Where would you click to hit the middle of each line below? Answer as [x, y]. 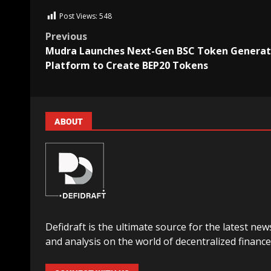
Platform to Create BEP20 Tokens [127, 65]
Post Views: [78, 16]
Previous [66, 36]
